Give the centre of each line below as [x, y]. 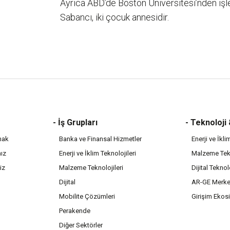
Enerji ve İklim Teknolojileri [97, 153]
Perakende [74, 211]
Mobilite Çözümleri [87, 196]
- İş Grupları [75, 122]
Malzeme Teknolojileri [91, 168]
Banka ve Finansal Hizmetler [100, 139]
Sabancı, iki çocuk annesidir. [114, 17]
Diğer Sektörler [81, 225]
